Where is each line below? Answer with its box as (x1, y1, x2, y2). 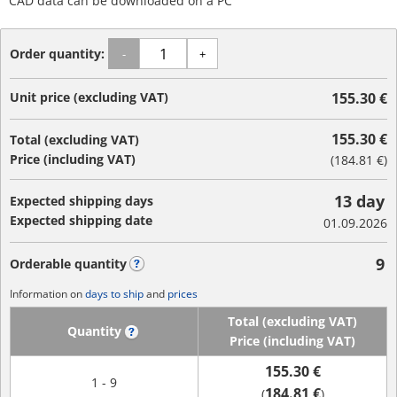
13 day (334, 191, 385, 212)
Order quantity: (10, 44, 108, 62)
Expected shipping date (10, 212, 152, 229)
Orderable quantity (10, 255, 127, 272)
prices (167, 286, 198, 301)
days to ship (85, 286, 144, 301)
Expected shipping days (10, 192, 153, 209)
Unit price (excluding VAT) (10, 89, 168, 105)
